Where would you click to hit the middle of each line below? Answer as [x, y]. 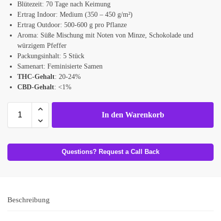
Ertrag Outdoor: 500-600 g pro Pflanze [72, 25]
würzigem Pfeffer [42, 45]
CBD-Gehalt [36, 87]
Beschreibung [29, 200]
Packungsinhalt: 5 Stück [51, 56]
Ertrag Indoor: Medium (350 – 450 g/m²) [75, 14]
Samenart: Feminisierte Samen [60, 66]
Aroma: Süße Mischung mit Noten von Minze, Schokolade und [105, 35]
